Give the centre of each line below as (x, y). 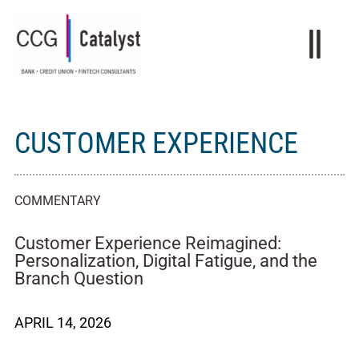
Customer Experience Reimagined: (148, 243)
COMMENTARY (58, 201)
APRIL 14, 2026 (63, 323)
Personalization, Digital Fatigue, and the (166, 261)
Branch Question (79, 278)
